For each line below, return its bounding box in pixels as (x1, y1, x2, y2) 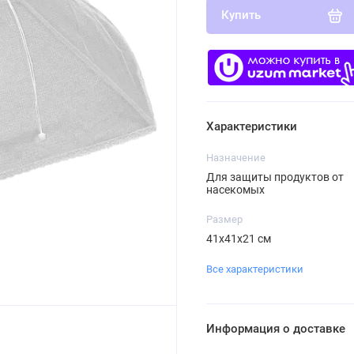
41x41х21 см (205, 232, 271, 245)
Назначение (205, 151, 265, 164)
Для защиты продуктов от (205, 170, 344, 183)
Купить (220, 8, 261, 23)
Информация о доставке (205, 322, 345, 337)
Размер (205, 213, 243, 225)
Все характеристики (205, 262, 303, 275)
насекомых (205, 183, 265, 196)
